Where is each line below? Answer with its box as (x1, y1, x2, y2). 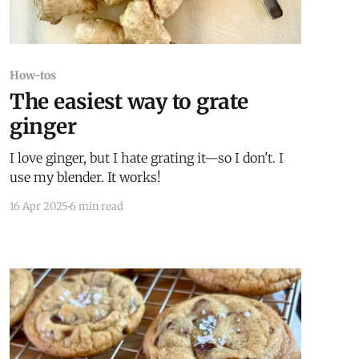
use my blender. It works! (9, 169, 161, 186)
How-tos (9, 68, 57, 83)
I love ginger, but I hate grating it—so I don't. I (9, 150, 284, 167)
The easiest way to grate (9, 88, 248, 115)
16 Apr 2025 (9, 200, 68, 214)
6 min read (69, 200, 123, 214)
